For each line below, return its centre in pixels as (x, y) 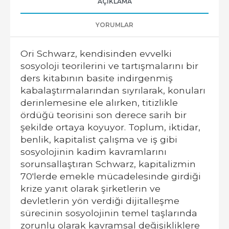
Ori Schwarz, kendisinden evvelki (96, 53)
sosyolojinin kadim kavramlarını (94, 151)
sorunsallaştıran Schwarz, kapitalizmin (108, 164)
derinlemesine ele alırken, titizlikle (99, 102)
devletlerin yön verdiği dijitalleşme (100, 200)
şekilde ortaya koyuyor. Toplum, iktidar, (110, 127)
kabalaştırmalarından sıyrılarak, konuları (113, 90)
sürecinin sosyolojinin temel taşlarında (109, 213)
